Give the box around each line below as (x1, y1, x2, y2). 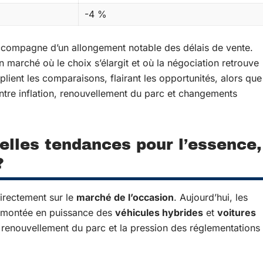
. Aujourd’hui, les (174, 191, 248, 203)
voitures (217, 207, 256, 218)
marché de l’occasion (76, 191, 174, 203)
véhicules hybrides (115, 207, 203, 218)
